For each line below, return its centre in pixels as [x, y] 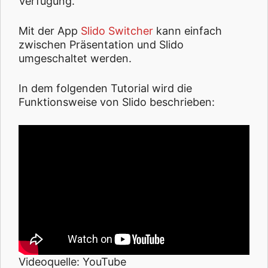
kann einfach [188, 31]
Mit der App [50, 31]
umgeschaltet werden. [75, 59]
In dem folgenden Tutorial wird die [105, 89]
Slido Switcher [117, 31]
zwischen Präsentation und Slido [101, 45]
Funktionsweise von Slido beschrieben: [117, 102]
